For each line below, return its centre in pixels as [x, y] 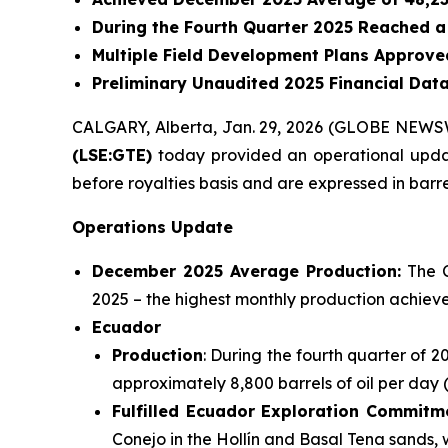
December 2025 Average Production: [247, 271]
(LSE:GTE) [112, 155]
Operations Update [152, 227]
